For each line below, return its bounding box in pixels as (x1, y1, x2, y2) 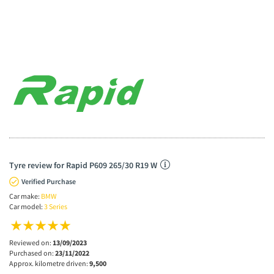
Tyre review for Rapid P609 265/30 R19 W (9, 160, 157, 171)
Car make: (9, 191, 41, 201)
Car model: (9, 202, 44, 212)
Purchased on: (9, 248, 55, 258)
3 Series (44, 202, 67, 212)
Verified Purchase (21, 177, 76, 187)
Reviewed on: (9, 238, 53, 248)
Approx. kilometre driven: (9, 259, 89, 268)
